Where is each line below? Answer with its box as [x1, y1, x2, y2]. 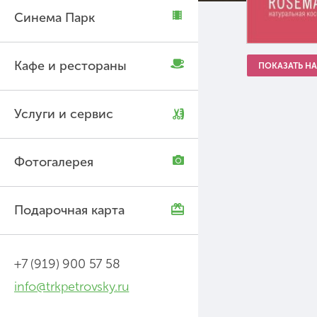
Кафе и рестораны [14, 58, 127, 74]
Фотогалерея [14, 154, 93, 170]
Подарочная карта [14, 202, 125, 218]
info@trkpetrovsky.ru [14, 279, 129, 294]
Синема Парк [14, 10, 95, 25]
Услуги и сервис [14, 106, 113, 122]
